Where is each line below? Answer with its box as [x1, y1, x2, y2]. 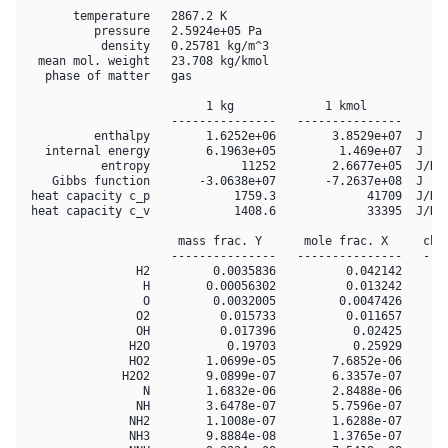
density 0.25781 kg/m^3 [24, 38, 269, 54]
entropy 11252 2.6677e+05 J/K [24, 158, 437, 174]
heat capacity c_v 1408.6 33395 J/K [24, 203, 437, 219]
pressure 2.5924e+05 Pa [24, 23, 262, 39]
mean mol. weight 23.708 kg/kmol [24, 53, 269, 69]
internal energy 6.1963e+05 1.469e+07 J [24, 143, 423, 159]
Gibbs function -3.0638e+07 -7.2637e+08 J [24, 173, 423, 189]
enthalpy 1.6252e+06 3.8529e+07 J [24, 128, 423, 144]
